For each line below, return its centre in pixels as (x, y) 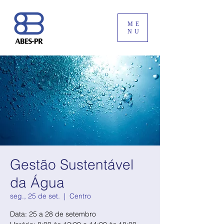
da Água (37, 182)
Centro (80, 196)
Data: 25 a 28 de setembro (53, 214)
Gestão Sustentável (72, 164)
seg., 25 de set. (35, 196)
